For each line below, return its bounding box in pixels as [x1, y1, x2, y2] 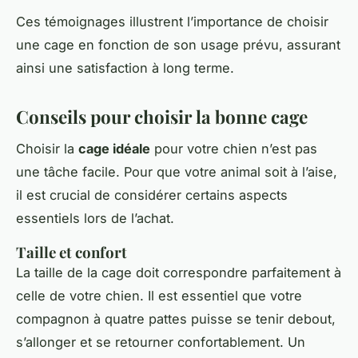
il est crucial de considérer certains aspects [16, 187, 288, 204]
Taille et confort [16, 242, 127, 263]
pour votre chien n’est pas [150, 141, 317, 157]
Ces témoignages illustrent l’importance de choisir [16, 13, 328, 30]
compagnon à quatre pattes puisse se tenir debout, [16, 311, 336, 328]
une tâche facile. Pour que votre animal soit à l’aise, [16, 164, 337, 181]
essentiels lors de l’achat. [16, 210, 174, 227]
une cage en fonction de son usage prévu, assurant [16, 36, 340, 53]
